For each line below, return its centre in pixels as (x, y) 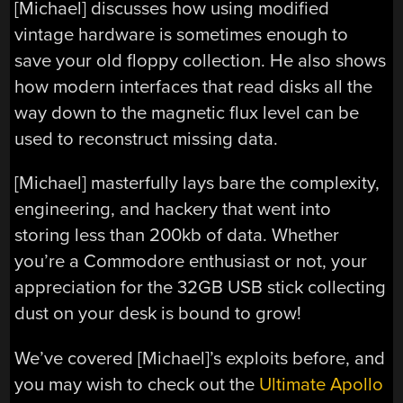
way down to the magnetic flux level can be (187, 112)
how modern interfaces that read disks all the (194, 86)
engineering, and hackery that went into (173, 210)
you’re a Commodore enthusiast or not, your (191, 262)
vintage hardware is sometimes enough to (182, 34)
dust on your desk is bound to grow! (158, 314)
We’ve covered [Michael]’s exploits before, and (200, 358)
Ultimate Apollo (322, 384)
